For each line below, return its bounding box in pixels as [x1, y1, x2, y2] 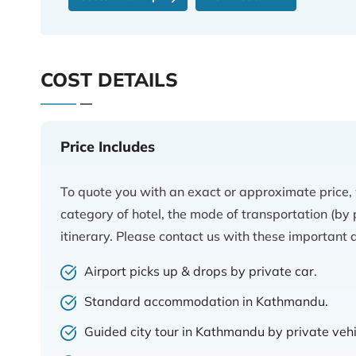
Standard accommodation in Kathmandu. [84, 293, 328, 309]
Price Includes [60, 137, 155, 156]
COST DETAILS [41, 68, 178, 91]
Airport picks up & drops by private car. [84, 263, 317, 279]
